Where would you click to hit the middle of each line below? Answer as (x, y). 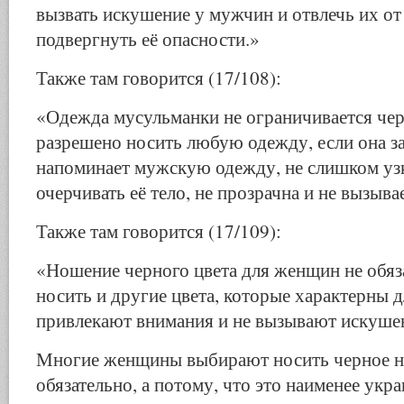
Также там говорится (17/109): (159, 231)
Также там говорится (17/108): (159, 78)
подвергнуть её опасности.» (148, 39)
